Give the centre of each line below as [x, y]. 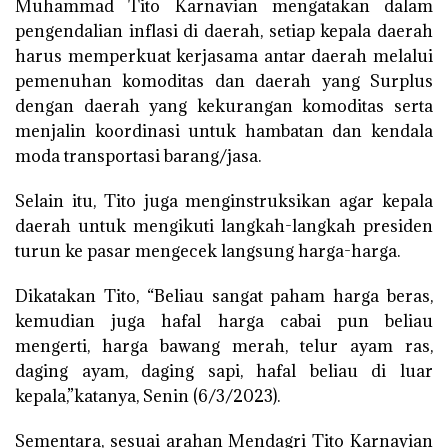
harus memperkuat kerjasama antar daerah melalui [224, 56]
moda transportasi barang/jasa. [138, 156]
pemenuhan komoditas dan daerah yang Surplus [224, 81]
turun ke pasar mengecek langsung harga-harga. [207, 251]
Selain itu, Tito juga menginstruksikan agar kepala [224, 201]
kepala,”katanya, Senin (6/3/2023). [147, 396]
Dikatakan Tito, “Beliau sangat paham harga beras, [224, 296]
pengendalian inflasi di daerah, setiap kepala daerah [224, 31]
